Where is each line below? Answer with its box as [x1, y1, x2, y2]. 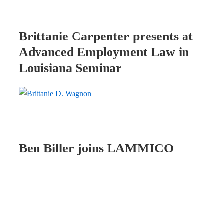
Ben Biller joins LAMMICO [19, 141, 174, 156]
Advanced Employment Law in [19, 45, 189, 60]
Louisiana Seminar [19, 61, 122, 75]
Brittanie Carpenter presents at [19, 29, 193, 44]
